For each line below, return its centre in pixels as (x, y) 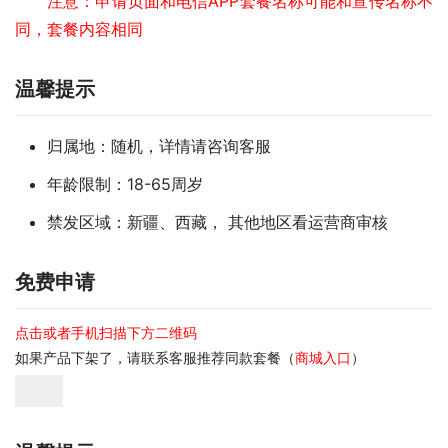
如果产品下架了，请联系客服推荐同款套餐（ (155, 358)
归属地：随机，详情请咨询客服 (159, 146)
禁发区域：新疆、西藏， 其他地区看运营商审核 (217, 222)
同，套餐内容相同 (79, 29)
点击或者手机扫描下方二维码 (106, 333)
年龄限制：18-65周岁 (125, 184)
